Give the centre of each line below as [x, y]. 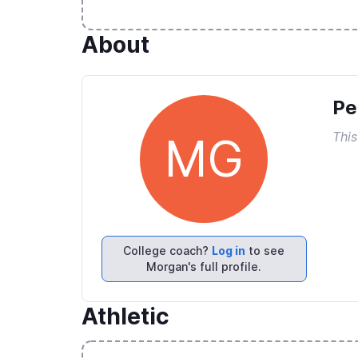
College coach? [168, 251]
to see [265, 251]
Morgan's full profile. [204, 267]
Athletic [125, 316]
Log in [229, 251]
